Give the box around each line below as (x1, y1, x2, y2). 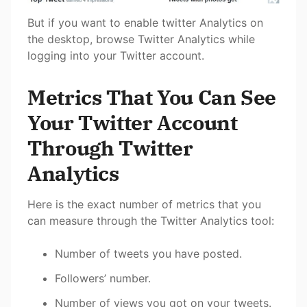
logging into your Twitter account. (27, 48, 204, 62)
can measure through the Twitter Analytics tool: (27, 213, 274, 228)
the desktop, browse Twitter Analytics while (27, 32, 255, 46)
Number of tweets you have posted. (55, 246, 242, 260)
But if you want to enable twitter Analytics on (27, 15, 263, 29)
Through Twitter (27, 134, 193, 161)
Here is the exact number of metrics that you (27, 197, 261, 211)
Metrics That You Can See (27, 83, 276, 110)
